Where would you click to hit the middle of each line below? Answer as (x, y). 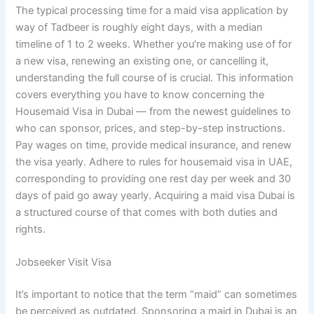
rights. (31, 229)
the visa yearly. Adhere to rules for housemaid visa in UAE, (154, 162)
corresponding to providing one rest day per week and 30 (153, 178)
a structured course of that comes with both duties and (147, 212)
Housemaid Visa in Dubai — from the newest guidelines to (153, 111)
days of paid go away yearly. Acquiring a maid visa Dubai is (156, 195)
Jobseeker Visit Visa (64, 262)
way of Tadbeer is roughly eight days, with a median (139, 27)
